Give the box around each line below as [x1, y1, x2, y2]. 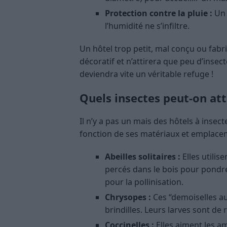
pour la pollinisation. [105, 176, 183, 188]
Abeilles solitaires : [105, 151, 180, 163]
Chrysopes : [105, 192, 151, 203]
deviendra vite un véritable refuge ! [80, 68, 213, 80]
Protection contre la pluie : [105, 8, 212, 19]
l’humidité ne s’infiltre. [105, 20, 190, 32]
